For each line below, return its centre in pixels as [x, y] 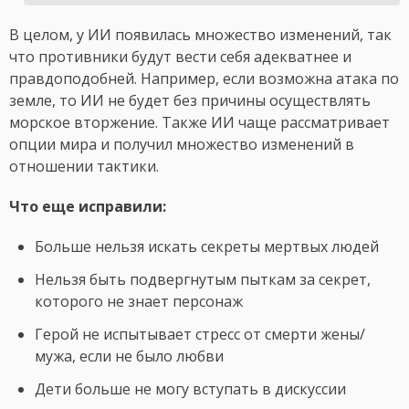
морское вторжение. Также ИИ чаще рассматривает [199, 123]
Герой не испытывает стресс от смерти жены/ [200, 335]
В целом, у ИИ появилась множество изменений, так [200, 35]
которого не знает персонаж [139, 302]
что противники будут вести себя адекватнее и [180, 57]
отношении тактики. [86, 167]
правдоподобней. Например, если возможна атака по [204, 79]
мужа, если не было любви [129, 357]
